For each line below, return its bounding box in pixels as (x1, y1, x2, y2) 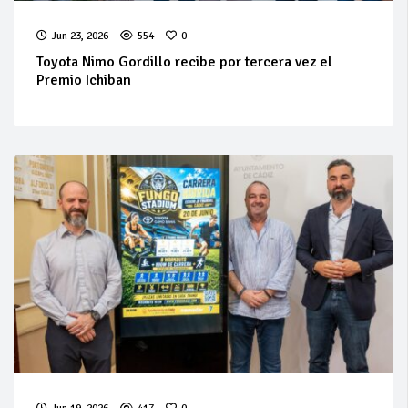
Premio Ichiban (36, 70, 131, 89)
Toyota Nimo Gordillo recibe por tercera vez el (36, 52, 332, 71)
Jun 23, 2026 (52, 28, 108, 43)
